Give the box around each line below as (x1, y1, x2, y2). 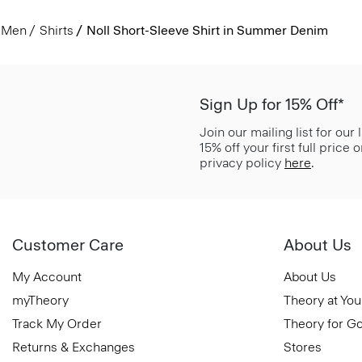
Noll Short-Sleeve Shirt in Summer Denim (86, 23, 328, 38)
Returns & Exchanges (12, 339, 135, 355)
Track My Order (12, 316, 102, 331)
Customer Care (12, 235, 124, 255)
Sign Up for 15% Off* (200, 95, 344, 114)
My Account (12, 269, 82, 284)
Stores (284, 339, 322, 355)
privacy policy (200, 155, 284, 170)
